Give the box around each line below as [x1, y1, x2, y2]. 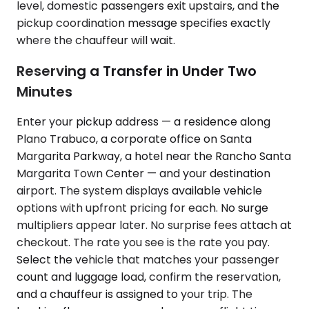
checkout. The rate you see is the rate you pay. [17, 235, 270, 251]
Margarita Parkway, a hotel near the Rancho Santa [17, 148, 291, 165]
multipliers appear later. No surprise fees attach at [17, 217, 292, 234]
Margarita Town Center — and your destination [17, 166, 270, 182]
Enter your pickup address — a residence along [17, 114, 270, 130]
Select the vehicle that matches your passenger [17, 252, 279, 268]
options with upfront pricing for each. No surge [17, 200, 268, 217]
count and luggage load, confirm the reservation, [17, 269, 281, 286]
